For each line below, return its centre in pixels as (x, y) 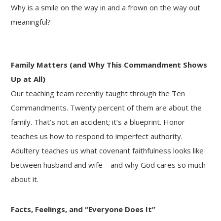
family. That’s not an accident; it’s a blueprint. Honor (98, 122)
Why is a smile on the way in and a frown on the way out (106, 7)
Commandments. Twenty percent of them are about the (107, 107)
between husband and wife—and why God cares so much (109, 165)
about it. (25, 179)
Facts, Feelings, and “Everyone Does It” (83, 209)
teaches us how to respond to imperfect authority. (97, 136)
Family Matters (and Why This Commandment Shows (109, 64)
